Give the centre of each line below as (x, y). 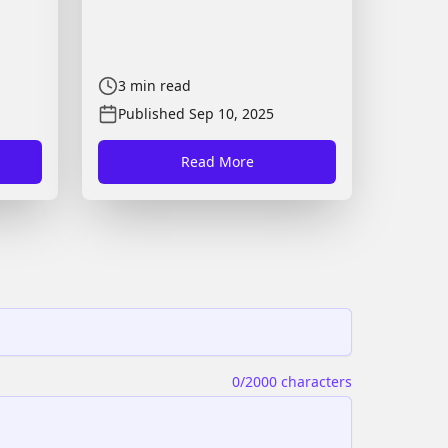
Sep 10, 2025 (231, 113)
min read (160, 85)
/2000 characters (296, 381)
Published (151, 113)
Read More (217, 161)
